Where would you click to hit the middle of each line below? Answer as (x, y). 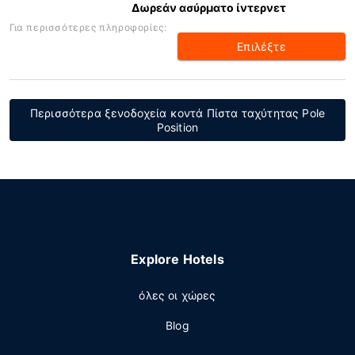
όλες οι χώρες (177, 295)
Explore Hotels (177, 259)
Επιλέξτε (261, 46)
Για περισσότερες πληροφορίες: (88, 27)
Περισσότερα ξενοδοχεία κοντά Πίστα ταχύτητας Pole (177, 113)
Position (177, 127)
